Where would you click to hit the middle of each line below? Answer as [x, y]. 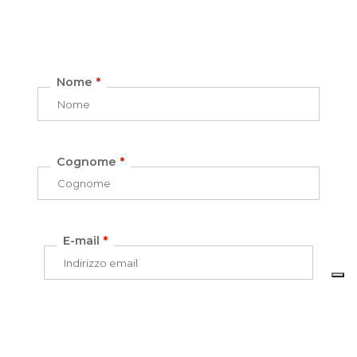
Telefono [86, 321]
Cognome [88, 161]
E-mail [83, 241]
